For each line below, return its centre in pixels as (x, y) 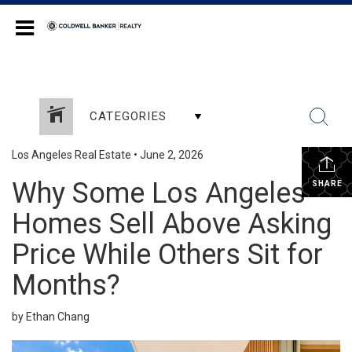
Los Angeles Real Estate (71, 155)
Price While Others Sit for (167, 255)
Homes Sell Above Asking (172, 224)
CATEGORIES (128, 116)
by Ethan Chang (51, 317)
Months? (66, 285)
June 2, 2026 (172, 155)
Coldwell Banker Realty (216, 26)
